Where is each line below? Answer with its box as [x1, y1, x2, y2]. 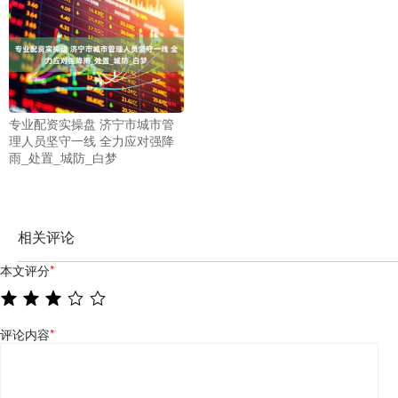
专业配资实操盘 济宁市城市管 [9, 114, 174, 132]
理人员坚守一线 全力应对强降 [9, 131, 174, 149]
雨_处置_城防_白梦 [9, 147, 117, 166]
